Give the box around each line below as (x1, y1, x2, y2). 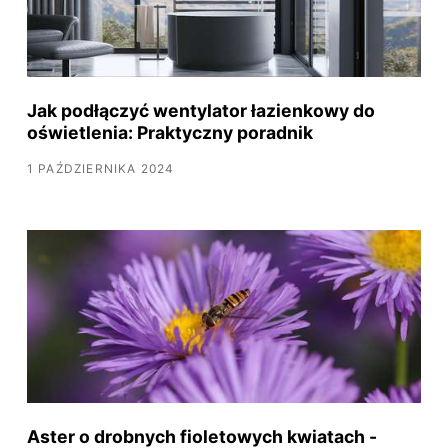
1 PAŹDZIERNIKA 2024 (26, 160, 175, 176)
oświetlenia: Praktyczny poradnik (26, 122, 313, 144)
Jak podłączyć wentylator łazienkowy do (26, 100, 375, 122)
